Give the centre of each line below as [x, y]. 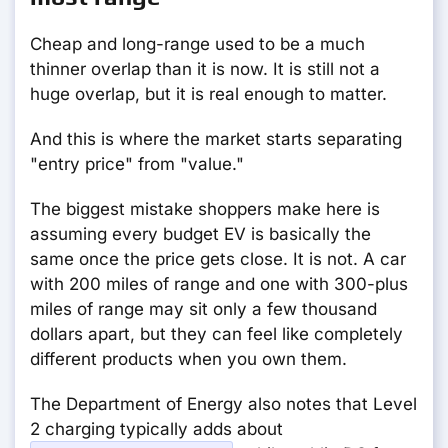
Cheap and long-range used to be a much [197, 44]
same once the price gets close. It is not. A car [218, 259]
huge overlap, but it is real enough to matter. [208, 94]
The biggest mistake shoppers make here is [205, 209]
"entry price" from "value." [137, 164]
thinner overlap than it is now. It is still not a [205, 69]
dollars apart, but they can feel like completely [216, 334]
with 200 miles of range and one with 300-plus [219, 284]
